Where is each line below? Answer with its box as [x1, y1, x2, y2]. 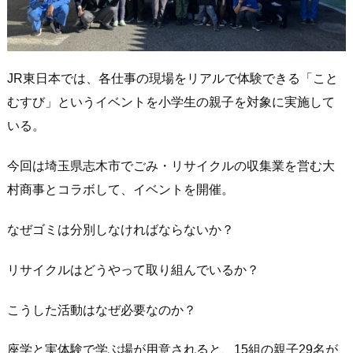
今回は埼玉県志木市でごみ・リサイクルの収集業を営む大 [7, 159, 335, 173]
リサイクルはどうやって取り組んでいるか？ [7, 262, 259, 277]
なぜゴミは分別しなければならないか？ [7, 222, 234, 236]
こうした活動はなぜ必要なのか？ [7, 303, 196, 317]
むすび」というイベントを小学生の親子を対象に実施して [7, 95, 335, 110]
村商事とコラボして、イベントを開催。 [7, 183, 234, 197]
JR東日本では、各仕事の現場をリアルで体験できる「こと [7, 72, 338, 86]
